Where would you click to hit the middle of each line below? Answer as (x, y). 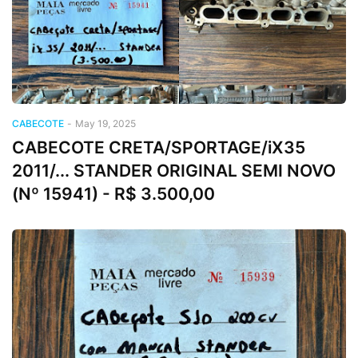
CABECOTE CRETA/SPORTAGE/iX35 (159, 147)
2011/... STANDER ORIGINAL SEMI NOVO (174, 170)
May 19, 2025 (105, 123)
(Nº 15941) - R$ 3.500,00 (113, 193)
